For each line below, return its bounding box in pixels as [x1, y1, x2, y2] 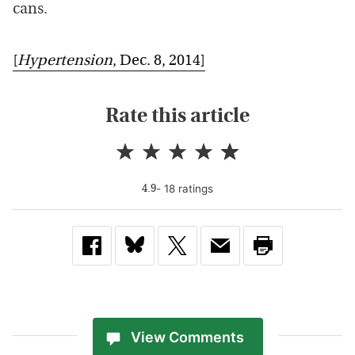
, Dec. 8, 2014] [113, 53, 205, 69]
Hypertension [17, 53, 113, 69]
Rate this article [105, 106, 250, 127]
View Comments [130, 329, 244, 346]
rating [175, 181, 208, 195]
